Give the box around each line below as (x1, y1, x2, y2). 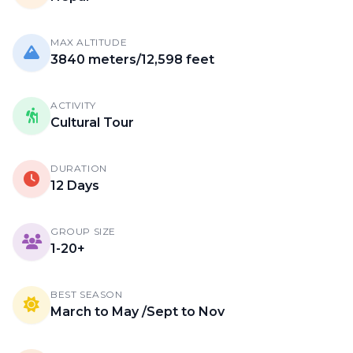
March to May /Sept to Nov (50, 304, 225, 319)
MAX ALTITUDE (50, 36, 128, 48)
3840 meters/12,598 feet (50, 52, 214, 67)
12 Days (50, 178, 99, 193)
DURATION (50, 162, 107, 174)
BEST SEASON (50, 288, 123, 300)
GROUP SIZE (50, 225, 116, 237)
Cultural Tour (50, 115, 134, 130)
